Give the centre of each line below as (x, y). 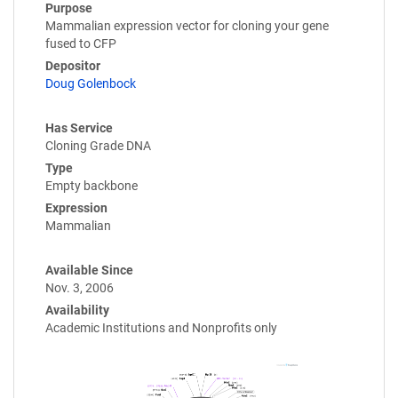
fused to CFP (81, 43)
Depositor (73, 65)
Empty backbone (92, 185)
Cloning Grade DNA (98, 145)
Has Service (79, 127)
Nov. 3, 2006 (80, 287)
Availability (77, 310)
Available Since (89, 270)
